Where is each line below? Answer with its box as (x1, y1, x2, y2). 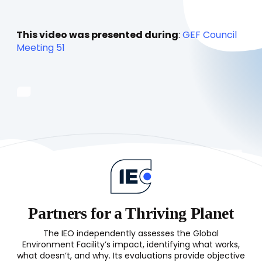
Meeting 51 (16, 43, 65, 53)
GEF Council (182, 30, 237, 40)
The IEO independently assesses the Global (43, 230, 219, 239)
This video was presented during (16, 30, 178, 40)
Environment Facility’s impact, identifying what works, (22, 241, 240, 250)
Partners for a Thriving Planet (28, 204, 234, 222)
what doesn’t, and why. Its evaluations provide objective (17, 252, 245, 261)
